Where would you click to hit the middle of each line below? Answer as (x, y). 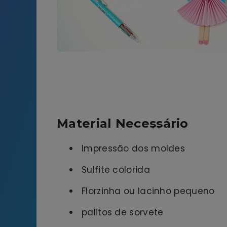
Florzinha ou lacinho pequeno (148, 191)
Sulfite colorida (116, 170)
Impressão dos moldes (133, 149)
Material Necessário (123, 123)
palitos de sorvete (123, 213)
